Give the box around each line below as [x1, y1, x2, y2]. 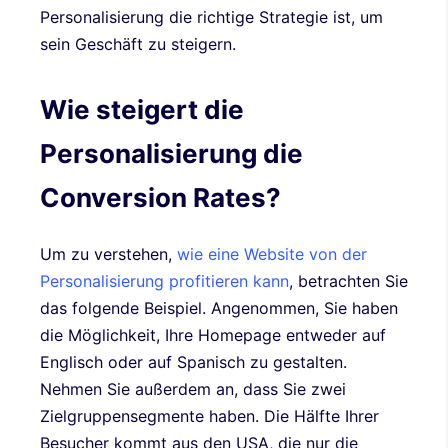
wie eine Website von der [177, 244, 367, 265]
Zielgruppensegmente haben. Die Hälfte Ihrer [40, 406, 379, 427]
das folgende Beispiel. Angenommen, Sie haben [40, 298, 398, 319]
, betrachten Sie [289, 271, 408, 292]
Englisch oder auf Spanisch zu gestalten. [40, 352, 347, 373]
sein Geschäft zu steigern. [40, 33, 236, 54]
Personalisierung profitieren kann [40, 271, 289, 292]
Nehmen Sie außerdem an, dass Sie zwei [40, 379, 346, 400]
